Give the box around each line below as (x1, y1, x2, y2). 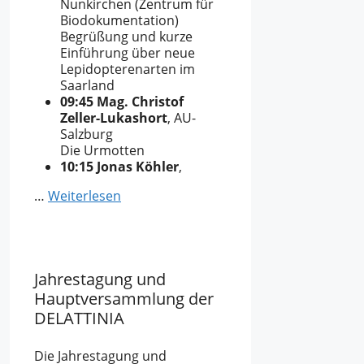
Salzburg (60, 125, 113, 144)
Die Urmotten (60, 141, 145, 160)
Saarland (60, 76, 115, 95)
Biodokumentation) (60, 11, 179, 30)
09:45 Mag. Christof (60, 93, 184, 111)
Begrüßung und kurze (60, 28, 193, 46)
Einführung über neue (60, 44, 195, 63)
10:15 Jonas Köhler (60, 158, 179, 176)
